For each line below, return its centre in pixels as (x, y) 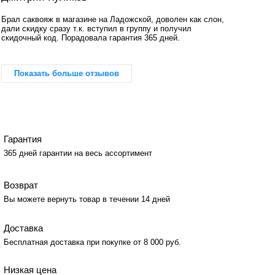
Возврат (21, 185)
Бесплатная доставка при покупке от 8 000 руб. (93, 242)
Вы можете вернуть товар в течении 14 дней (87, 199)
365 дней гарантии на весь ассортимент (78, 153)
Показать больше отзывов (66, 74)
